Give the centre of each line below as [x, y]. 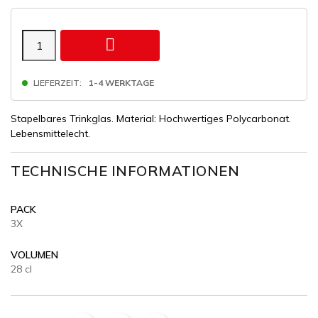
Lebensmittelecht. [50, 133]
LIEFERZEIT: [57, 83]
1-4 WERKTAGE [121, 83]
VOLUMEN [34, 255]
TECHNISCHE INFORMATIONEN [125, 171]
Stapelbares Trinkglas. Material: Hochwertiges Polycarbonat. [151, 119]
